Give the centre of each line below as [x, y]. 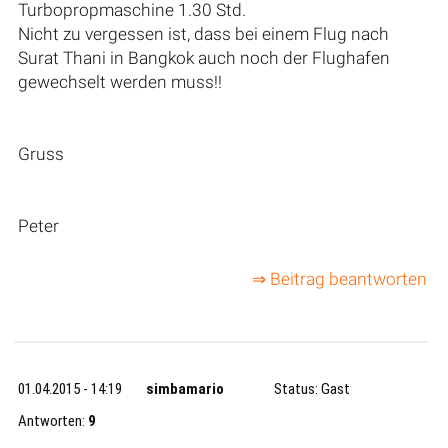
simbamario [185, 389]
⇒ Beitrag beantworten [339, 279]
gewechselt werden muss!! [119, 81]
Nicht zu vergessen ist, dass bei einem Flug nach [203, 33]
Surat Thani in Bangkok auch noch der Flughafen [203, 57]
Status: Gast [312, 389]
